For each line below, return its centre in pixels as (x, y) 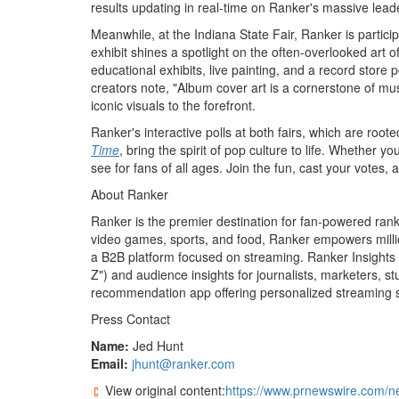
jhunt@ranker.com (183, 363)
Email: (110, 363)
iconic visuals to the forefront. (173, 105)
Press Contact (130, 319)
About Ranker (130, 194)
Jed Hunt (156, 346)
